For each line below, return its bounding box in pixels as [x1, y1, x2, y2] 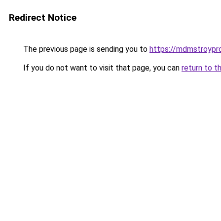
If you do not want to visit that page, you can [21, 63, 182, 73]
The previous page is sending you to [21, 44, 149, 54]
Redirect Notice [9, 12, 76, 23]
